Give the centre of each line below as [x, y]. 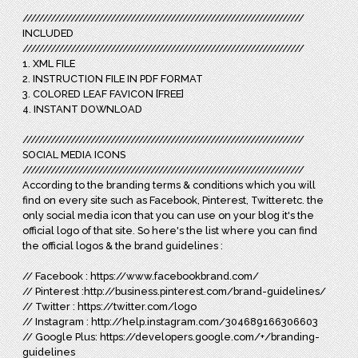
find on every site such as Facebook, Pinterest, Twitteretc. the [173, 200]
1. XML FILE [49, 63]
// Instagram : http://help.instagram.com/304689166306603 [171, 321]
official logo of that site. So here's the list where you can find [170, 230]
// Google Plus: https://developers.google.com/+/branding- [171, 336]
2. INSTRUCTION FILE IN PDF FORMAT [113, 78]
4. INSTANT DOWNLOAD [83, 109]
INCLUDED [48, 33]
